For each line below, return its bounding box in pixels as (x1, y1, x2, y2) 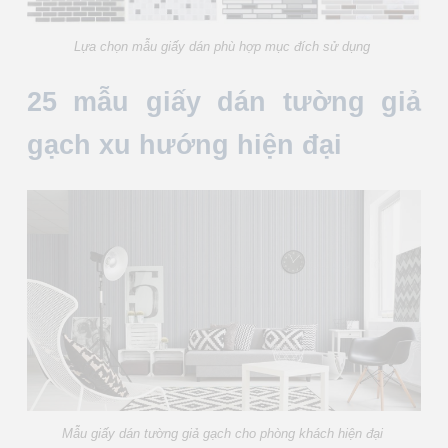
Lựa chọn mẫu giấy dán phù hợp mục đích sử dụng (74, 38, 374, 54)
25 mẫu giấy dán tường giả (27, 87, 421, 118)
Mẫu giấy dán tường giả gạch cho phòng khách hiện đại (61, 426, 387, 442)
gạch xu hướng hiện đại (27, 130, 350, 161)
